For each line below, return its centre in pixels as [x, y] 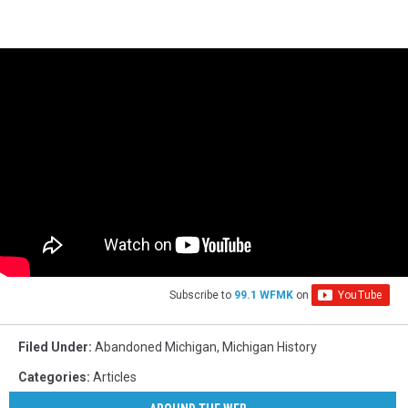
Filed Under [53, 347]
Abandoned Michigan [156, 347]
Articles [115, 377]
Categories [52, 377]
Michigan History [270, 347]
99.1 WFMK [264, 296]
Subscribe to [202, 296]
